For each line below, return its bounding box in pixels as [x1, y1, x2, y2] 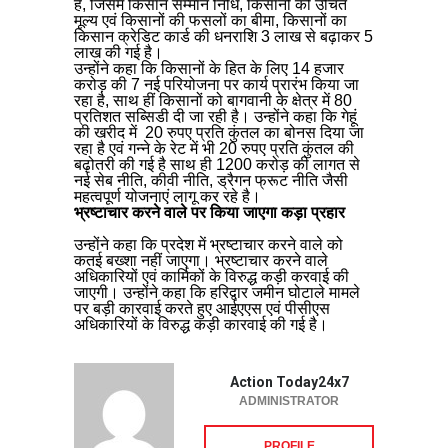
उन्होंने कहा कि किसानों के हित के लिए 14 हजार [74, 59, 344, 77]
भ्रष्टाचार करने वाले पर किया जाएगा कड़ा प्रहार [74, 203, 345, 221]
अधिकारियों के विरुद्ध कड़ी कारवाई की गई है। [74, 315, 328, 333]
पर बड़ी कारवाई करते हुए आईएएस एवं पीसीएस [74, 299, 330, 317]
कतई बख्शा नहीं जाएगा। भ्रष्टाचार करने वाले [74, 251, 328, 269]
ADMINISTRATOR [239, 393, 339, 408]
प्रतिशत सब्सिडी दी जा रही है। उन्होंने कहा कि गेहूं [74, 107, 357, 125]
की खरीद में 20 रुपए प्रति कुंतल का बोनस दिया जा [74, 123, 364, 141]
